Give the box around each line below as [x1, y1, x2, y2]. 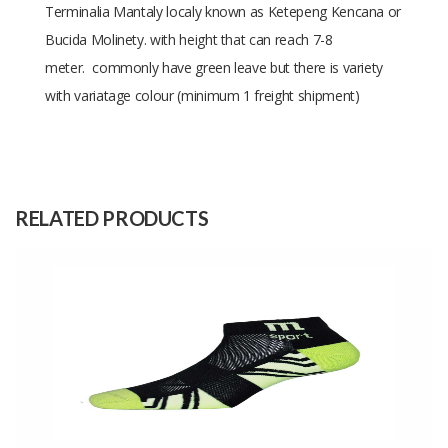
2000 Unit [170, 244, 229, 264]
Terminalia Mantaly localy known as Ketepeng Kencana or [45, 2, 402, 22]
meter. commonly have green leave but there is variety [45, 58, 384, 78]
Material [62, 193, 121, 213]
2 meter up [170, 130, 238, 150]
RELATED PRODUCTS [15, 206, 209, 231]
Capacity [62, 232, 123, 252]
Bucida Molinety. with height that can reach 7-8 [45, 30, 333, 50]
